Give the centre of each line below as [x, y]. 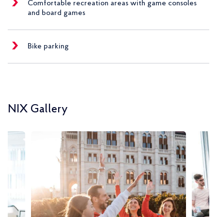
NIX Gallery [38, 110]
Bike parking [48, 47]
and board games [56, 13]
